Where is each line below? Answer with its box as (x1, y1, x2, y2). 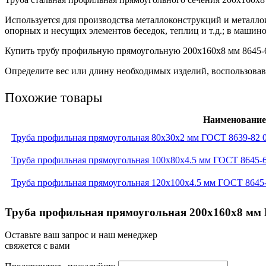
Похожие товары (5, 90, 102, 105)
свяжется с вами (5, 240, 70, 251)
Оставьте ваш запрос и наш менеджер (5, 230, 157, 240)
